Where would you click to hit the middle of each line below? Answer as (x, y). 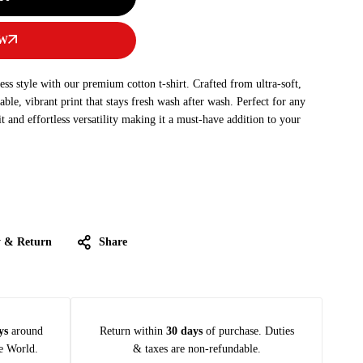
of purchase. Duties (248, 331)
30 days (184, 331)
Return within (132, 331)
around (25, 331)
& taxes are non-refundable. (196, 349)
